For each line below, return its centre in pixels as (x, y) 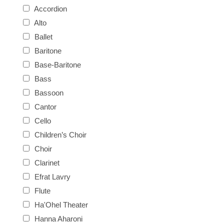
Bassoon (48, 92)
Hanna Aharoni (57, 218)
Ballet (42, 36)
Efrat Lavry (51, 176)
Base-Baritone (57, 64)
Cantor (44, 106)
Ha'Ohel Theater (60, 204)
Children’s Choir (59, 134)
